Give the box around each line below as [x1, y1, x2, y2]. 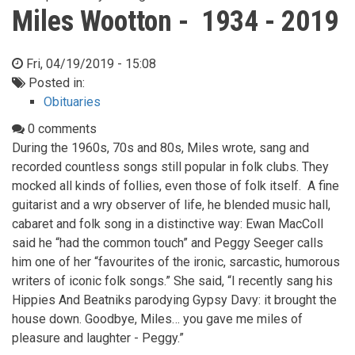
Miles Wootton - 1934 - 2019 [12, 4, 338, 38]
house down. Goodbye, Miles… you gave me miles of [12, 311, 303, 326]
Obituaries [44, 94, 101, 109]
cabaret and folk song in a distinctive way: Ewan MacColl [12, 216, 323, 231]
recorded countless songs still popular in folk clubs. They [12, 158, 329, 174]
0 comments [25, 120, 97, 136]
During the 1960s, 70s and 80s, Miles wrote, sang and [12, 139, 309, 155]
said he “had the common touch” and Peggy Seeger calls [12, 235, 323, 250]
